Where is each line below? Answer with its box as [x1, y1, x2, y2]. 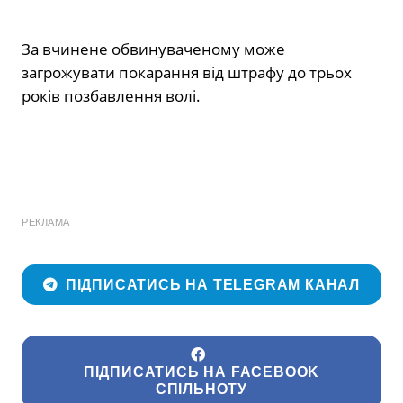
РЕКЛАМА [22, 216, 70, 228]
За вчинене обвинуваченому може [22, 38, 285, 59]
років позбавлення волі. [22, 85, 201, 106]
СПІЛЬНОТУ [155, 381, 248, 398]
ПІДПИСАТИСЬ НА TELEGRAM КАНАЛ [65, 277, 361, 293]
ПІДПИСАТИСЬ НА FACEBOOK [83, 364, 320, 381]
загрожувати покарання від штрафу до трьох [22, 61, 352, 83]
